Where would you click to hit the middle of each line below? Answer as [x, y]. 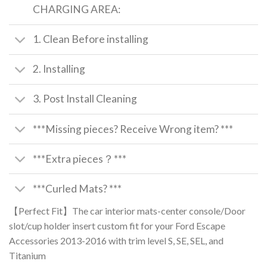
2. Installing [59, 69]
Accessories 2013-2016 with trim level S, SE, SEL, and [116, 241]
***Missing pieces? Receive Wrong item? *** [133, 129]
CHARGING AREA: [77, 10]
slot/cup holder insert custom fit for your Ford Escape [117, 226]
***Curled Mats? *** [77, 188]
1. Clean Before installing [91, 39]
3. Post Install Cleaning [85, 99]
